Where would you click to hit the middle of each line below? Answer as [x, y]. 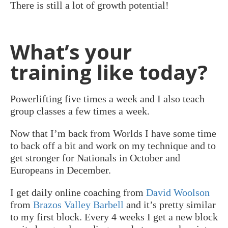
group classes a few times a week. [80, 111]
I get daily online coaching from [78, 192]
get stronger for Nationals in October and [95, 158]
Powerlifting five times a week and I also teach [107, 98]
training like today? [109, 72]
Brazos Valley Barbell [78, 204]
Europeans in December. [61, 170]
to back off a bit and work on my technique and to [113, 145]
